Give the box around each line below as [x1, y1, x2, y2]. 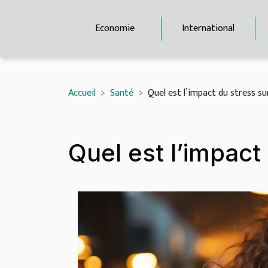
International [182, 20, 235, 36]
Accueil [68, 85, 96, 101]
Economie [95, 20, 135, 36]
